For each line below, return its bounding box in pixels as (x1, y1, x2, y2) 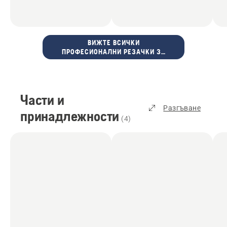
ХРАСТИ (100, 57, 127, 65)
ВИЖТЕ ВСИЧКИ (87, 39, 140, 47)
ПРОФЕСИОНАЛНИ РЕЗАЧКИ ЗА (61, 48, 166, 56)
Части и (20, 92, 64, 108)
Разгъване (163, 104, 201, 112)
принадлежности (20, 108, 120, 125)
